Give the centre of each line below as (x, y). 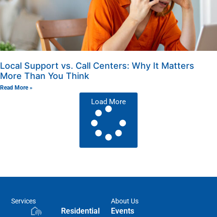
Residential (81, 211)
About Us (124, 201)
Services (24, 201)
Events (122, 211)
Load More (108, 101)
